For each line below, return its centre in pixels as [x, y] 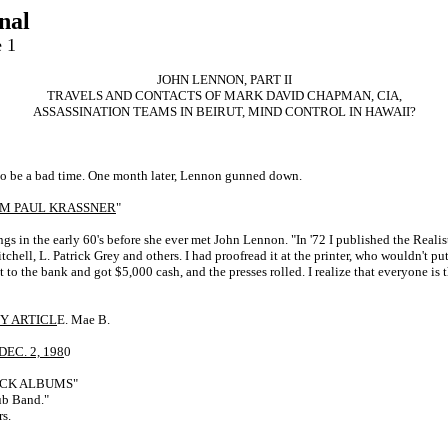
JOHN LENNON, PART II [224, 79]
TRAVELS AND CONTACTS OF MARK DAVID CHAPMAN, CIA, [224, 95]
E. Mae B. [83, 319]
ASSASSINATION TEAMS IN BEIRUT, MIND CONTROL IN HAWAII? [224, 111]
